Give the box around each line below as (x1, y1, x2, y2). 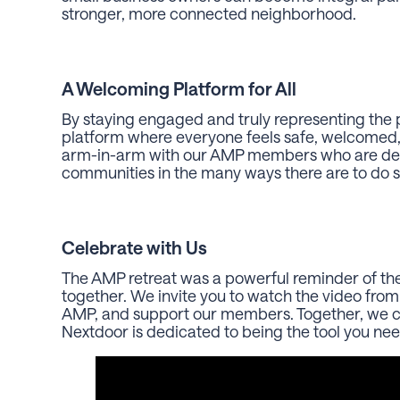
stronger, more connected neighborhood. (62, 3, 356, 23)
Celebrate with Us (62, 236, 207, 258)
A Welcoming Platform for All (62, 77, 296, 99)
